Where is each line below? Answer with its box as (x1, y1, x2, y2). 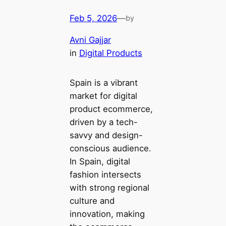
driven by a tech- (69, 117, 138, 128)
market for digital (69, 91, 137, 101)
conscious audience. (69, 143, 151, 154)
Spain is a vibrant (69, 78, 138, 88)
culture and (69, 196, 115, 206)
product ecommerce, (69, 104, 153, 115)
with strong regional (69, 183, 149, 193)
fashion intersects (69, 169, 141, 180)
